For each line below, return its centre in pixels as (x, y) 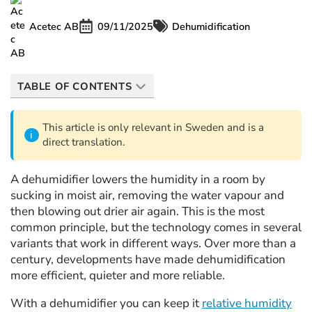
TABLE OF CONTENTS (75, 87)
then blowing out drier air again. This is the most (138, 212)
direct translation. (83, 142)
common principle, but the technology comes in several (156, 228)
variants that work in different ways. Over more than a (153, 244)
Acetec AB (54, 26)
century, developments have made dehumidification (148, 260)
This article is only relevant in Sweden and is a (153, 128)
